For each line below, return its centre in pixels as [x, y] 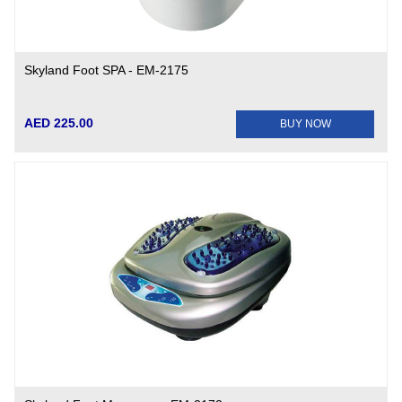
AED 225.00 [59, 123]
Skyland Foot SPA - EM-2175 [107, 70]
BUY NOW [305, 124]
